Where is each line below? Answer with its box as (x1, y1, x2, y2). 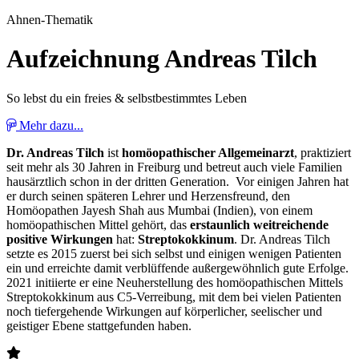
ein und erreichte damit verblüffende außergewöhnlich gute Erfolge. (6, 260, 349, 275)
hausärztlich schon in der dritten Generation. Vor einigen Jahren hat (6, 174, 349, 188)
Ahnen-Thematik (6, 13, 93, 26)
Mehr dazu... (19, 118, 83, 132)
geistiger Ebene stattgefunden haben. (6, 318, 192, 333)
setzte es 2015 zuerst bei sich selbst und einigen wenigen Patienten (6, 246, 341, 260)
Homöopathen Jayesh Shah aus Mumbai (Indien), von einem (6, 203, 313, 217)
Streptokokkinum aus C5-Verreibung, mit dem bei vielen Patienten (6, 289, 341, 304)
